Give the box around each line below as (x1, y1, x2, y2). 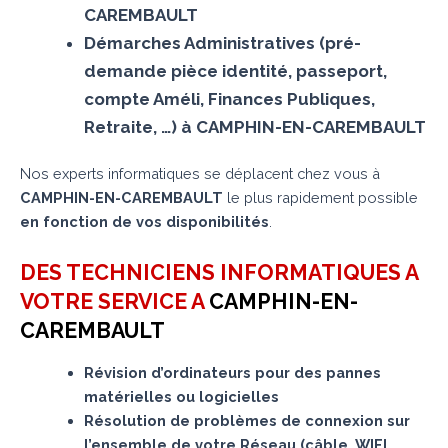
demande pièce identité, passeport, (83, 60, 387, 81)
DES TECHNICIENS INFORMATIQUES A (20, 259, 418, 285)
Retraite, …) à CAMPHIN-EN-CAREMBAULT (83, 116, 426, 137)
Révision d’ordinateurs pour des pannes (83, 363, 381, 381)
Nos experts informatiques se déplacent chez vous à (20, 165, 380, 183)
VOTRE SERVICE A (20, 288, 209, 314)
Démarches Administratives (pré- (83, 32, 361, 53)
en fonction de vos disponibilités (20, 213, 269, 231)
